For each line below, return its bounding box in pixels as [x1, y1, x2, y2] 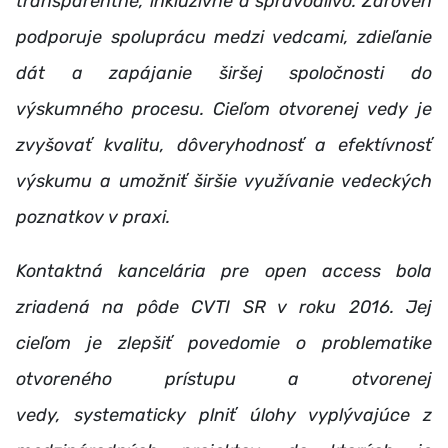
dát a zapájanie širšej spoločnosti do [16, 61, 432, 84]
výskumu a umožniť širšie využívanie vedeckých [16, 169, 432, 192]
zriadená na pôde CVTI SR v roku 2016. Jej [16, 295, 432, 318]
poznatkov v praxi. [16, 205, 170, 228]
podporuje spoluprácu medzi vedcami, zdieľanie [16, 25, 432, 48]
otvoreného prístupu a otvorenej [16, 367, 432, 390]
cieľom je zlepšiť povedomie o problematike [16, 331, 432, 354]
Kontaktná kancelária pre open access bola [16, 259, 432, 282]
